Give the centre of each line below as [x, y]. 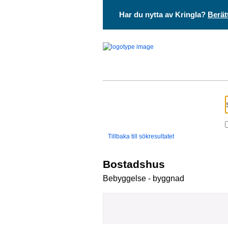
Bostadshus [134, 164]
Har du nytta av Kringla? [163, 15]
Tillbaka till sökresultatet [141, 136]
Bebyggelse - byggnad [144, 178]
